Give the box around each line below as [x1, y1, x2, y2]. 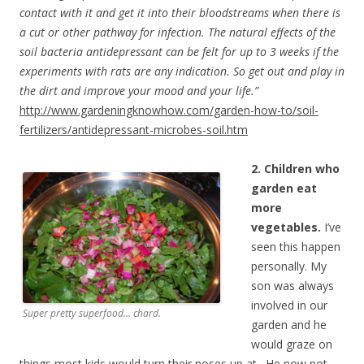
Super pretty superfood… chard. [23, 305, 161, 320]
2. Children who [251, 160, 340, 176]
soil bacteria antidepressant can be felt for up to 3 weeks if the [19, 43, 339, 59]
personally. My [251, 258, 327, 274]
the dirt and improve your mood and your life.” [19, 82, 258, 98]
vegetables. [251, 219, 321, 235]
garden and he [251, 316, 327, 332]
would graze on [251, 336, 332, 352]
